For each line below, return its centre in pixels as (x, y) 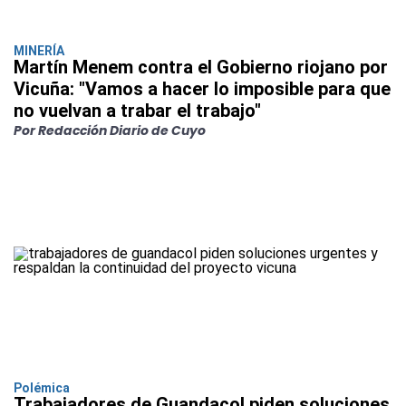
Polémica (42, 388)
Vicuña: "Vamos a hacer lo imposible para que (202, 89)
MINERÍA (39, 51)
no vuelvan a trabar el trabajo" (137, 111)
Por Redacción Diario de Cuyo (110, 131)
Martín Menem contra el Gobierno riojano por (201, 68)
